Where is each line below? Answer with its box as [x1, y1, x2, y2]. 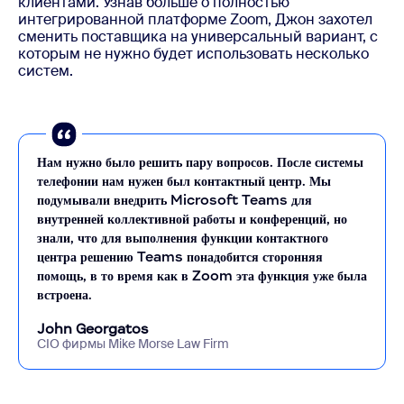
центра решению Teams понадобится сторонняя [37, 247, 323, 265]
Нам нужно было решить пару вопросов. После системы [37, 152, 363, 170]
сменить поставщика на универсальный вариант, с [18, 26, 378, 46]
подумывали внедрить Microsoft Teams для [37, 190, 312, 208]
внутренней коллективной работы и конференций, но [37, 209, 347, 227]
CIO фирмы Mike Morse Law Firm [37, 335, 229, 352]
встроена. [37, 285, 92, 303]
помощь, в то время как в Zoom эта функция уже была [37, 266, 367, 284]
